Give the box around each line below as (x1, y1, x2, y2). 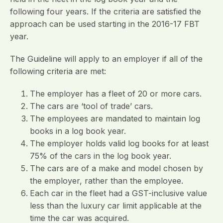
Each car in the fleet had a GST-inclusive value (30, 188, 207, 198)
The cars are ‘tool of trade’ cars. (30, 101, 153, 111)
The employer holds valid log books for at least (30, 138, 209, 148)
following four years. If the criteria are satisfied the (10, 6, 201, 16)
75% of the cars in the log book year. (30, 151, 171, 161)
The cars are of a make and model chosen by (30, 163, 203, 173)
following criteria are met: (10, 66, 106, 76)
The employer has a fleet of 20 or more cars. (30, 89, 202, 99)
